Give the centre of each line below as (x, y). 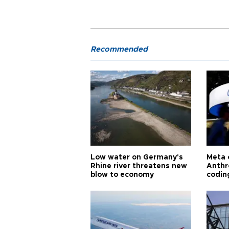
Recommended (119, 49)
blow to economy (122, 175)
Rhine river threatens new (139, 166)
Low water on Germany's (137, 157)
